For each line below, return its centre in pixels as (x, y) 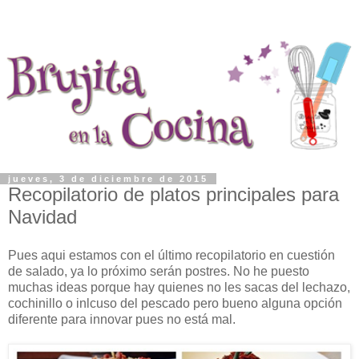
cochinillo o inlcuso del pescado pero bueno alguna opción (175, 303)
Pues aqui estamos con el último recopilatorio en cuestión (171, 255)
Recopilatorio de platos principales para (173, 194)
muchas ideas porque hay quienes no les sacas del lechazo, (179, 287)
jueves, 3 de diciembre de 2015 (108, 178)
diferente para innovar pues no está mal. (122, 319)
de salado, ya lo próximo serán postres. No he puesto (159, 271)
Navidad (42, 216)
